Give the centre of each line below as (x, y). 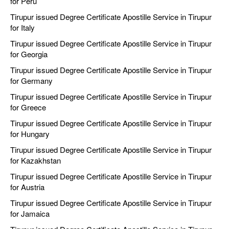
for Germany (31, 81)
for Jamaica (30, 214)
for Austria (27, 187)
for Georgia (29, 54)
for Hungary (30, 134)
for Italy (22, 28)
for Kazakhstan (36, 161)
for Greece (28, 107)
